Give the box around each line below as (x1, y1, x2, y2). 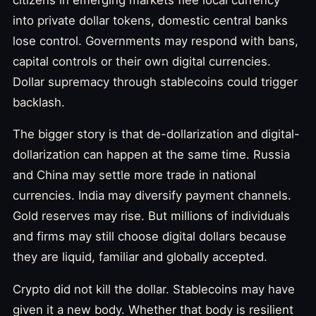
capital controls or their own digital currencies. (13, 54, 271, 68)
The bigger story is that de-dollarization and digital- (13, 127, 300, 142)
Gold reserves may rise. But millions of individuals (13, 209, 290, 224)
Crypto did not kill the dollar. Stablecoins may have (13, 282, 295, 297)
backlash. (13, 95, 65, 109)
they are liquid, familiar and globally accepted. (13, 250, 267, 265)
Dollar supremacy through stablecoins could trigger (13, 74, 298, 89)
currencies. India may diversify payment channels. (13, 188, 291, 203)
